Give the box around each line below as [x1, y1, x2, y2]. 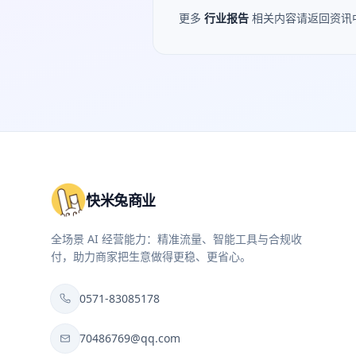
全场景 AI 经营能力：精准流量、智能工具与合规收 [51, 231, 302, 246]
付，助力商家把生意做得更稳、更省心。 [51, 249, 251, 264]
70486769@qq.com [79, 331, 180, 346]
